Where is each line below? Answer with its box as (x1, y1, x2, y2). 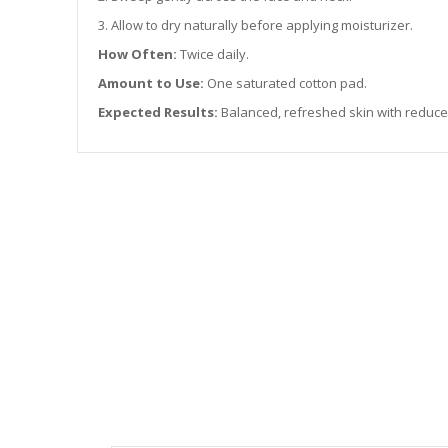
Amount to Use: (98, 74, 205, 92)
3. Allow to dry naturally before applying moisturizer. (98, 16, 414, 34)
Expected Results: (98, 103, 219, 121)
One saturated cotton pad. (204, 74, 368, 92)
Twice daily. (177, 45, 250, 63)
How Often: (98, 45, 178, 63)
